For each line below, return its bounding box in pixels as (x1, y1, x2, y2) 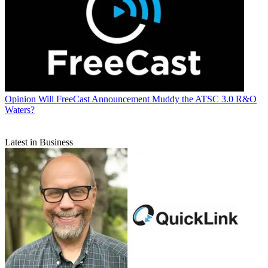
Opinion (5, 93, 36, 104)
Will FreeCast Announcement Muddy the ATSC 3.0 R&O (38, 93, 257, 104)
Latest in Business (5, 136, 73, 147)
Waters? (5, 104, 35, 115)
